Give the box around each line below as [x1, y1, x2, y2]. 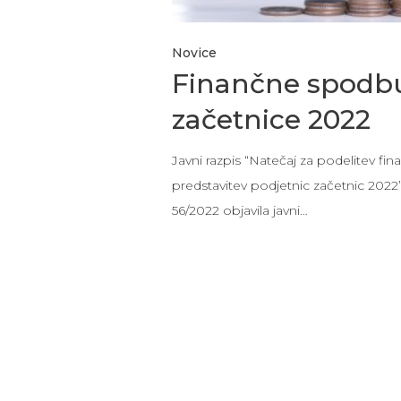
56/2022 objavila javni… [171, 201, 308, 218]
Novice [171, 44, 217, 61]
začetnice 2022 [171, 102, 371, 136]
